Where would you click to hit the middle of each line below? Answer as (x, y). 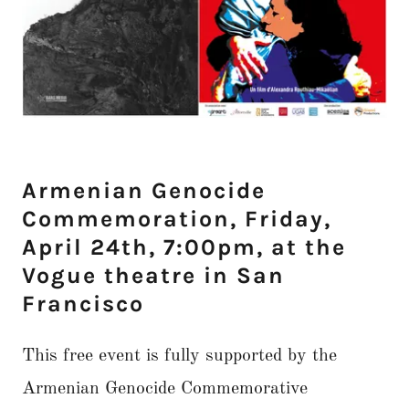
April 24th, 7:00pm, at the (184, 247)
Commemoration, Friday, (177, 219)
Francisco (83, 304)
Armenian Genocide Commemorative (165, 389)
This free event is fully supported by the (179, 357)
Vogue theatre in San (153, 276)
